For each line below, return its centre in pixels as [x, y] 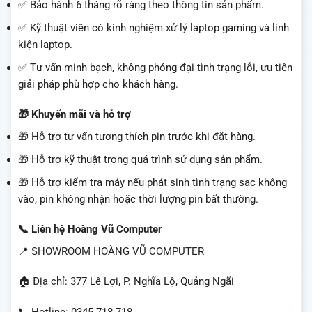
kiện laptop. [45, 44]
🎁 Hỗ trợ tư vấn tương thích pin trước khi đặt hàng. [137, 136]
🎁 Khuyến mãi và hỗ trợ [75, 115]
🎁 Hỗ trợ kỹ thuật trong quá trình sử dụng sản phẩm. [140, 159]
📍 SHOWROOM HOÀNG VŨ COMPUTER [111, 251]
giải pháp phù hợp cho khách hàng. [98, 84]
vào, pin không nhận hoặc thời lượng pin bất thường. [138, 199]
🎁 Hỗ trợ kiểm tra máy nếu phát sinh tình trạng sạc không [153, 182]
